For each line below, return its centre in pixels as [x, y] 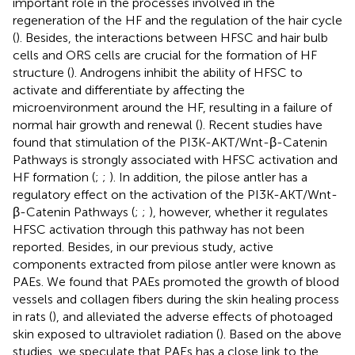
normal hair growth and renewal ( [106, 124]
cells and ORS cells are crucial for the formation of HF [165, 55]
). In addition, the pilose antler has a [208, 177]
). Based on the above [281, 334]
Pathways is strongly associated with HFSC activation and [175, 159]
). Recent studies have [261, 124]
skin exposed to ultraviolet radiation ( [116, 334]
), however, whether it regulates [239, 212]
